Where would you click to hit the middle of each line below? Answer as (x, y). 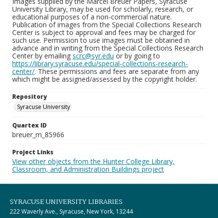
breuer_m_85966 (38, 135)
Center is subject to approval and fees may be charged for (104, 32)
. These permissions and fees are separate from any (117, 71)
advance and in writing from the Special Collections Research (108, 48)
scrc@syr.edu (93, 56)
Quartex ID (29, 125)
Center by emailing (42, 56)
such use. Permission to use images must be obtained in (101, 40)
